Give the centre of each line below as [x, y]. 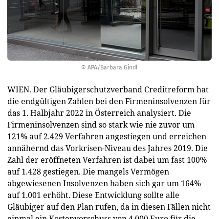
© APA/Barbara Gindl [109, 67]
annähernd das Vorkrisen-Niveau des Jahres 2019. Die [108, 148]
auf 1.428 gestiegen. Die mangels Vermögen [88, 172]
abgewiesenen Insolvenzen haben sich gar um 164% [104, 183]
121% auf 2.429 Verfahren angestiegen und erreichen [107, 136]
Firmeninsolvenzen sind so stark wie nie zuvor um [101, 125]
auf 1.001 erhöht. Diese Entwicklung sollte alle [93, 195]
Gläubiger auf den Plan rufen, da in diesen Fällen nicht [109, 207]
